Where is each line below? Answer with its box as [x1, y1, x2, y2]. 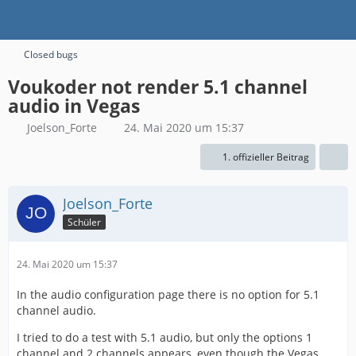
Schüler [68, 215, 101, 229]
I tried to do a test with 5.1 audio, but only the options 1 [17, 330, 312, 345]
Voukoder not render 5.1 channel [8, 74, 308, 99]
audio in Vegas [8, 93, 140, 118]
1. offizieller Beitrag [222, 150, 309, 164]
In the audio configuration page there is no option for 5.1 [17, 287, 319, 302]
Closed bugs [24, 48, 78, 61]
